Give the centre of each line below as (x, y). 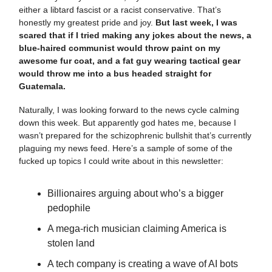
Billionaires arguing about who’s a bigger (135, 193)
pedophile (69, 208)
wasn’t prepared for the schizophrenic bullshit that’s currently (135, 135)
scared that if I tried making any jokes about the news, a (135, 35)
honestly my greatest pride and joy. (87, 22)
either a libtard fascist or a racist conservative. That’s (120, 9)
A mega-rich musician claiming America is (137, 228)
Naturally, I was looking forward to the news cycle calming (129, 110)
